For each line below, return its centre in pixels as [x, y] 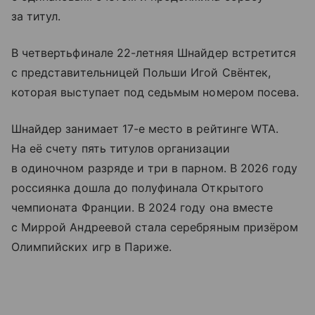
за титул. [36, 16]
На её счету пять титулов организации [121, 148]
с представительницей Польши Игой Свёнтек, [141, 72]
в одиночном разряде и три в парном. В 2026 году [155, 168]
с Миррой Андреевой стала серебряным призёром [155, 227]
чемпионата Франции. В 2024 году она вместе [142, 207]
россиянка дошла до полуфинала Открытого [137, 187]
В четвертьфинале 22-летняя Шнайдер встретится [154, 52]
